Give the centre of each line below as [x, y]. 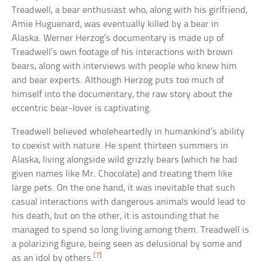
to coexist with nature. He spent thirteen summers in [120, 146]
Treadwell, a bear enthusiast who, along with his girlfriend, [130, 11]
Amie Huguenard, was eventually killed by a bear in [116, 25]
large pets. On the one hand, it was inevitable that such [124, 188]
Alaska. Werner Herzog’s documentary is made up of [118, 39]
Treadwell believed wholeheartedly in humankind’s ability [128, 132]
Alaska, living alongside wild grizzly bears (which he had [125, 160]
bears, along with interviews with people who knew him [125, 67]
